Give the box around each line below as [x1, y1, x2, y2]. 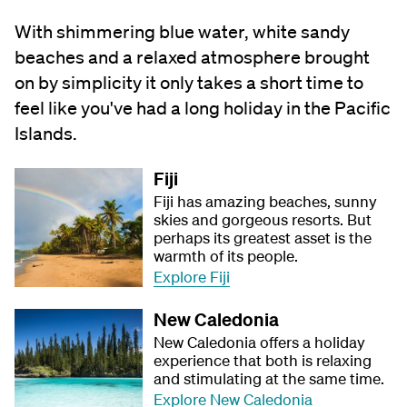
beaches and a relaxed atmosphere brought [15, 46, 370, 68]
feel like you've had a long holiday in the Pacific [15, 97, 391, 119]
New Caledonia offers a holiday [154, 332, 366, 352]
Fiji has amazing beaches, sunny [154, 192, 378, 211]
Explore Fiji [154, 267, 231, 286]
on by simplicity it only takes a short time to [15, 72, 363, 94]
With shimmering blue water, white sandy [15, 21, 350, 43]
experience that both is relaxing [154, 350, 372, 370]
